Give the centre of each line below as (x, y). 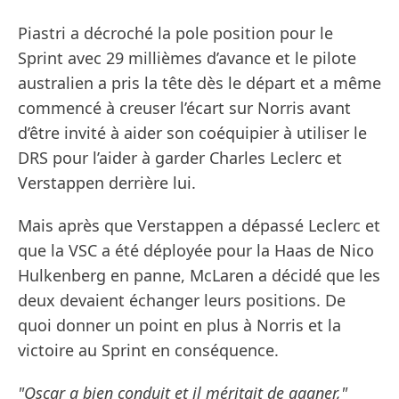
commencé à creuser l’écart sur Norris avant (184, 108)
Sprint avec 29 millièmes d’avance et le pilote (187, 58)
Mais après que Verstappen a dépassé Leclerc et (199, 226)
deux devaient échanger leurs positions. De (182, 301)
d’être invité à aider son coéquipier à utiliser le (192, 133)
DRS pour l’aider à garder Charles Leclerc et (180, 158)
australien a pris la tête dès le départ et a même (199, 83)
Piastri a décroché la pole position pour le (175, 33)
